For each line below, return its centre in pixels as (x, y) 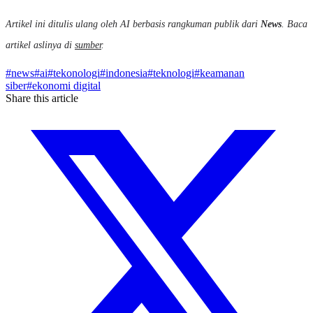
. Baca (294, 23)
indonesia (126, 73)
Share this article (42, 99)
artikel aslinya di (40, 44)
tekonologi (77, 73)
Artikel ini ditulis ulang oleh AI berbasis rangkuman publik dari (133, 23)
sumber (88, 44)
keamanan (222, 73)
